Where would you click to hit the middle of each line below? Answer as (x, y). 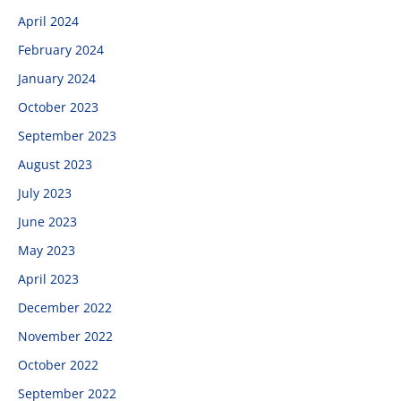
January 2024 (57, 79)
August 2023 (55, 165)
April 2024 (48, 21)
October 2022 (58, 365)
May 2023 (47, 251)
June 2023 (47, 222)
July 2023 (45, 193)
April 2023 (48, 279)
